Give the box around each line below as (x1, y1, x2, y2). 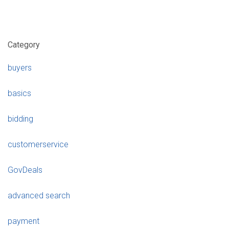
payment (8, 216, 39, 226)
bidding (8, 114, 33, 124)
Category (8, 39, 40, 50)
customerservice (8, 140, 68, 150)
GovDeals (8, 165, 42, 175)
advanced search (8, 191, 70, 201)
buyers (8, 63, 32, 73)
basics (8, 88, 31, 99)
